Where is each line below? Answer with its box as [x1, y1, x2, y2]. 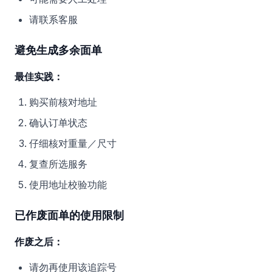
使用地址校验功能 [29, 178, 107, 191]
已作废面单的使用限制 [15, 209, 124, 222]
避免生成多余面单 [15, 44, 102, 56]
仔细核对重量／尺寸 [29, 137, 117, 149]
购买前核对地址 [29, 96, 97, 108]
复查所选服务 [29, 158, 87, 170]
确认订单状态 [29, 117, 87, 129]
